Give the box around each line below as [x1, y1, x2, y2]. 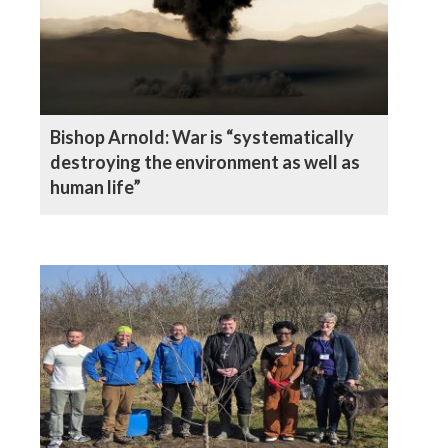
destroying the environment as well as [50, 150, 360, 173]
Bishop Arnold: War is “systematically [50, 125, 354, 148]
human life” [50, 175, 141, 198]
